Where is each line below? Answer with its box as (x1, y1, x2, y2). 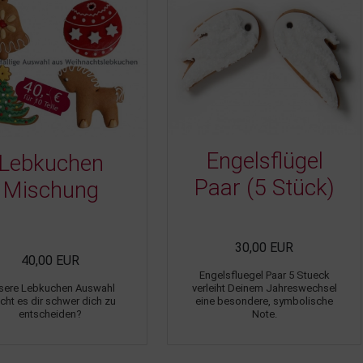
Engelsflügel (205, 147, 323, 174)
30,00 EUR (235, 239, 293, 255)
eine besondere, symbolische (195, 294, 333, 307)
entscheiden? (19, 307, 82, 320)
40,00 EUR (21, 252, 79, 268)
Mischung (2, 176, 99, 203)
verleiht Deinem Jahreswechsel (191, 281, 337, 294)
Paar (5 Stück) (194, 173, 335, 201)
